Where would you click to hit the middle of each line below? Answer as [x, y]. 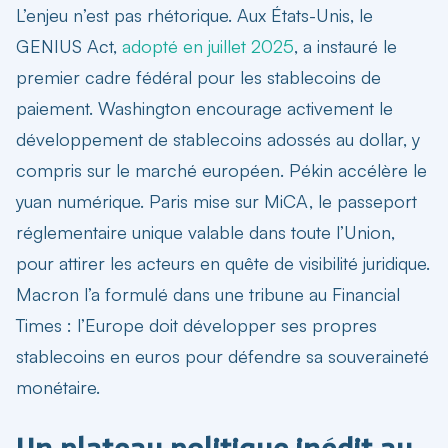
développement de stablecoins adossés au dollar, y [218, 138]
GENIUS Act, [69, 45]
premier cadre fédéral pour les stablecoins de [198, 76]
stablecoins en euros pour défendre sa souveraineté [222, 355]
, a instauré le [345, 45]
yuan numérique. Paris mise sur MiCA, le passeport [216, 200]
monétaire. [58, 386]
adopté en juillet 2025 [208, 45]
